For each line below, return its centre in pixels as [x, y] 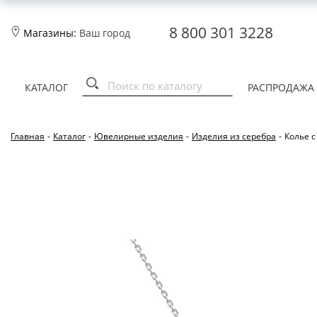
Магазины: [50, 33]
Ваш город [105, 33]
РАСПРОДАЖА [281, 88]
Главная [28, 136]
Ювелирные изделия [139, 136]
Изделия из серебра [234, 136]
